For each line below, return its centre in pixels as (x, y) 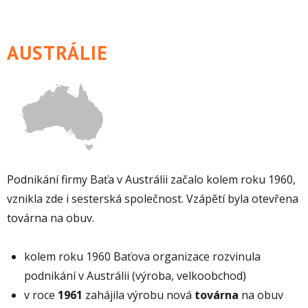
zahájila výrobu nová (139, 295)
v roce (41, 295)
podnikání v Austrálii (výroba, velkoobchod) (135, 275)
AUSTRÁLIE (57, 52)
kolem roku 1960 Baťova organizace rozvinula (142, 256)
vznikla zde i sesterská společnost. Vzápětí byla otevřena (153, 198)
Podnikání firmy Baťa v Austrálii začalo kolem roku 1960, (151, 179)
